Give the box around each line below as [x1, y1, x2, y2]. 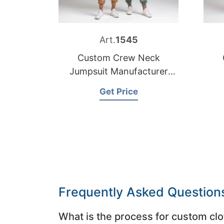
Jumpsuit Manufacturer [69, 66, 168, 77]
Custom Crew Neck [77, 52, 160, 63]
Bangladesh [93, 79, 143, 90]
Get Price [99, 86, 138, 96]
